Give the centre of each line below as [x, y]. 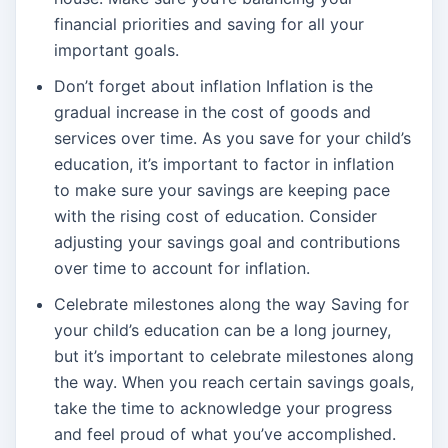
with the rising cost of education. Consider [215, 216]
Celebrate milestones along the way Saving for [231, 304]
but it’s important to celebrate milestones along [234, 356]
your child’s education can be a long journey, [222, 330]
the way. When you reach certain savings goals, [234, 382]
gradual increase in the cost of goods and [212, 112]
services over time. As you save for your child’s [232, 138]
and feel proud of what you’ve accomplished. [225, 434]
